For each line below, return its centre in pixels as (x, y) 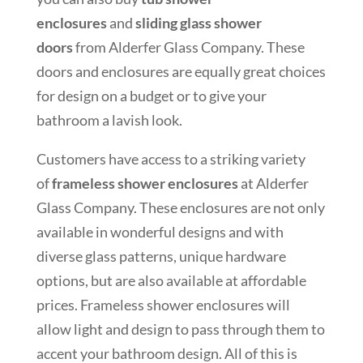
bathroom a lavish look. (109, 120)
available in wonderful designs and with (160, 231)
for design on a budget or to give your (151, 95)
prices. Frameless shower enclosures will (163, 304)
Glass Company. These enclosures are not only (180, 207)
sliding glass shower (198, 22)
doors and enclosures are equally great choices (181, 71)
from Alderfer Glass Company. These (188, 47)
